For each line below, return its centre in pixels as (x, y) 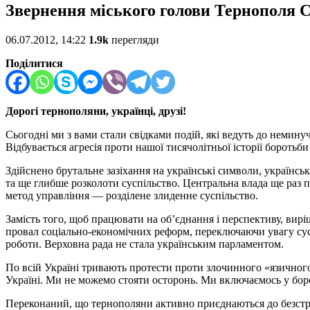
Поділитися (34, 64)
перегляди (134, 40)
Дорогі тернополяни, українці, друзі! (96, 111)
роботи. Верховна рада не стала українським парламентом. (145, 244)
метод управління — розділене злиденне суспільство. (132, 196)
